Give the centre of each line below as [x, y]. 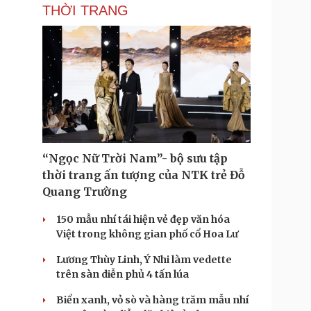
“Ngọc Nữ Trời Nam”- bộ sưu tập [135, 158]
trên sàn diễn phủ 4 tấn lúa [123, 274]
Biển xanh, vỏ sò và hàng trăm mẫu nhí [152, 300]
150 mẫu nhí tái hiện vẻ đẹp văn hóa [143, 219]
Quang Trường [85, 192]
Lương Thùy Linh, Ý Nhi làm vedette [144, 260]
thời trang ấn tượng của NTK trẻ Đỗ [144, 175]
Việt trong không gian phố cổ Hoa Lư [147, 234]
